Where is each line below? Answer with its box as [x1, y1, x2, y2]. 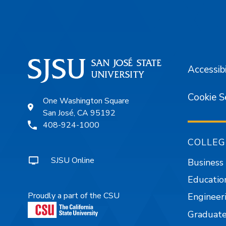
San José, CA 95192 [43, 107, 116, 119]
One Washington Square [43, 95, 129, 106]
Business [188, 156, 224, 169]
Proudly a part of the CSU [28, 190, 120, 201]
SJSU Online [51, 154, 94, 166]
